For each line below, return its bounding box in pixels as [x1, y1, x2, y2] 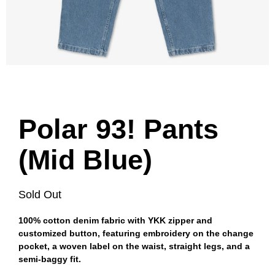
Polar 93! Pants [18, 114, 219, 145]
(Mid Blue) [18, 144, 152, 176]
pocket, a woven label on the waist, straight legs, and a [18, 241, 250, 251]
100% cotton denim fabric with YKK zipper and [18, 215, 212, 225]
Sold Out [18, 188, 61, 201]
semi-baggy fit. [18, 254, 81, 264]
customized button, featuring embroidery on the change [18, 228, 254, 238]
